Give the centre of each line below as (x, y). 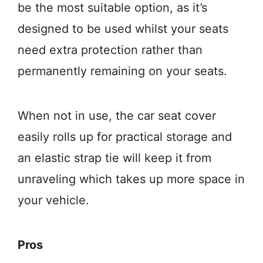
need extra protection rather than (110, 50)
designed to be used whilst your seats (123, 29)
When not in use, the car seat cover (117, 116)
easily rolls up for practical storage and (125, 137)
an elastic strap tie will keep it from (114, 158)
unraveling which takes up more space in (131, 179)
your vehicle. (53, 200)
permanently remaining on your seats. (122, 71)
